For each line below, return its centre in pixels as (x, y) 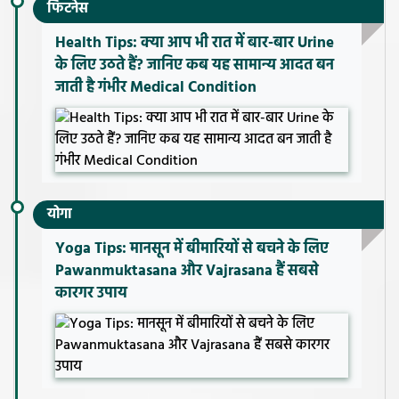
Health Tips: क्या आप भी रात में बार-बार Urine (195, 44)
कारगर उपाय (91, 294)
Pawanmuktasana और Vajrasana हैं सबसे (187, 272)
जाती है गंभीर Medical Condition (156, 88)
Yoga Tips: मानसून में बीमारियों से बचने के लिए (192, 249)
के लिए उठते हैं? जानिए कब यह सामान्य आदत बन (195, 66)
